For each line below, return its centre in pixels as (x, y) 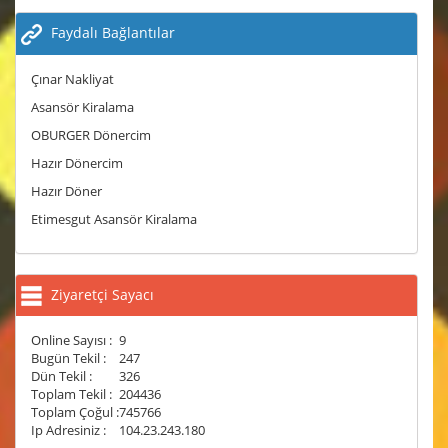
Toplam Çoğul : (75, 412)
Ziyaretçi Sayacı (100, 294)
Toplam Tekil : (71, 394)
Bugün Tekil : (68, 358)
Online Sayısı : (71, 340)
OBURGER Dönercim (91, 134)
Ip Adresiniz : (68, 430)
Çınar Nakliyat (72, 78)
